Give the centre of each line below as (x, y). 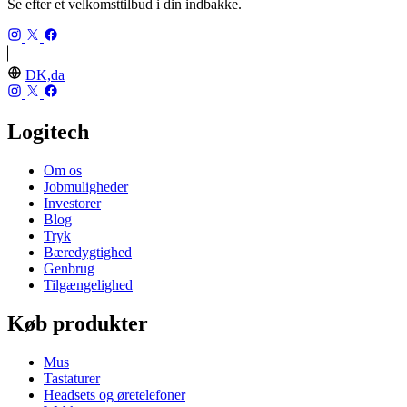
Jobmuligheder (86, 186)
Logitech (48, 131)
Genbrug (69, 268)
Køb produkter (78, 323)
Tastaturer (72, 378)
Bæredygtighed (88, 252)
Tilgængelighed (88, 284)
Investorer (72, 203)
